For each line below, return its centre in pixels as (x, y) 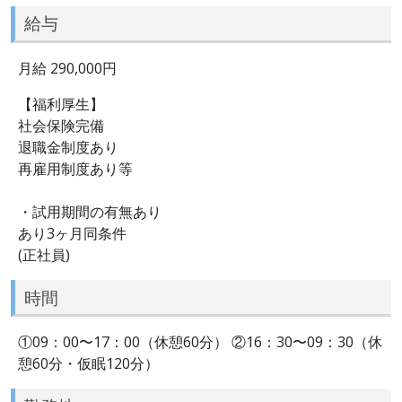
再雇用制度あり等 (75, 168)
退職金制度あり (68, 147)
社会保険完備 (61, 125)
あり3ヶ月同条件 (72, 233)
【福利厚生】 (61, 104)
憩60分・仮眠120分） (88, 364)
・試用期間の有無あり (90, 211)
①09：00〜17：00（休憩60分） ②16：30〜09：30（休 (200, 342)
